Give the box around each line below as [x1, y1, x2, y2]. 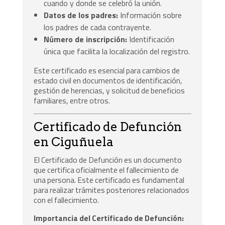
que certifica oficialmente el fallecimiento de [34, 164, 179, 176]
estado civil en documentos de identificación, [34, 74, 183, 87]
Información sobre [118, 9, 182, 22]
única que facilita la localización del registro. [44, 45, 190, 58]
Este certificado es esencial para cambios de [34, 64, 180, 77]
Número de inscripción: [44, 33, 128, 46]
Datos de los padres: [44, 9, 119, 22]
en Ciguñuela [34, 135, 114, 150]
